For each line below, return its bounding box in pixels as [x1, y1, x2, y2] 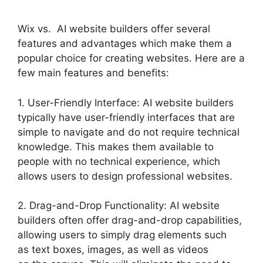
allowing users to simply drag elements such [18, 229, 227, 241]
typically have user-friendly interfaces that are [18, 111, 235, 123]
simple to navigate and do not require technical [18, 126, 240, 138]
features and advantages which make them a [18, 38, 232, 49]
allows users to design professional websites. [18, 170, 232, 182]
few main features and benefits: [18, 67, 169, 79]
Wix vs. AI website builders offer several [18, 23, 210, 35]
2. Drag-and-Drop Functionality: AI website [18, 200, 220, 211]
